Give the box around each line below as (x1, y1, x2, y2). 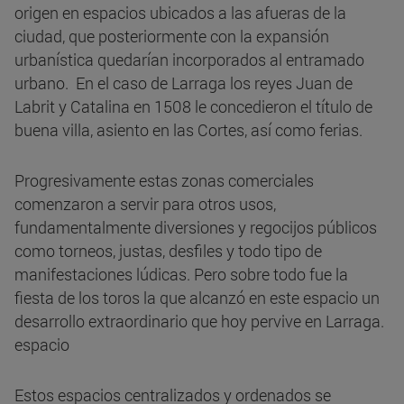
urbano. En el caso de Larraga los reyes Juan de (14, 72, 353, 95)
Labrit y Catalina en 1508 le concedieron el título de (14, 96, 372, 118)
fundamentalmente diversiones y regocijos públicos (14, 216, 377, 239)
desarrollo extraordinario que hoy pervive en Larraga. (14, 310, 384, 333)
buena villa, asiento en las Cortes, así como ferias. (14, 119, 363, 142)
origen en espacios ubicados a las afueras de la (14, 2, 346, 24)
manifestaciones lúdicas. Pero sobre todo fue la (14, 263, 348, 286)
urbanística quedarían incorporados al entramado (14, 49, 364, 71)
